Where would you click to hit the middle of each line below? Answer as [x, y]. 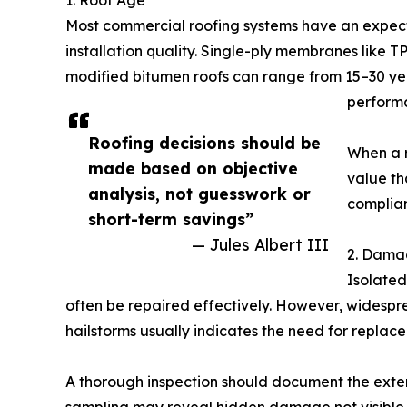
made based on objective [193, 168]
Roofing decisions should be [204, 143]
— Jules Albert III [260, 244]
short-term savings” [171, 219]
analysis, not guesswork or [199, 194]
